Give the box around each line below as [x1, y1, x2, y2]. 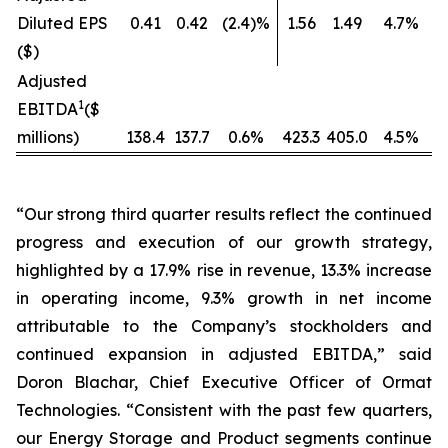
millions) [17, 127, 79, 147]
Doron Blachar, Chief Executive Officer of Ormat [16, 372, 432, 392]
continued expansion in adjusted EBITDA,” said [16, 344, 432, 364]
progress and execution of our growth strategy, [16, 232, 432, 252]
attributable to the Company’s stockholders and [16, 316, 432, 336]
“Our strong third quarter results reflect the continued [16, 204, 432, 224]
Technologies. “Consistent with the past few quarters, [16, 400, 432, 420]
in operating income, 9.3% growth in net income [16, 288, 432, 308]
